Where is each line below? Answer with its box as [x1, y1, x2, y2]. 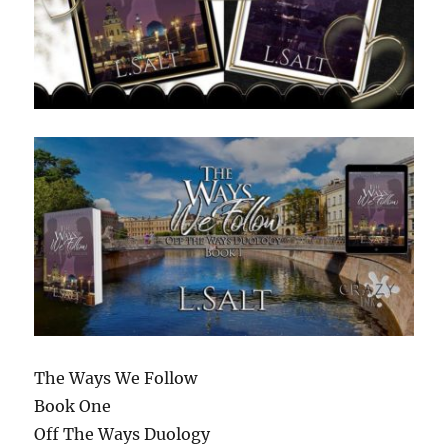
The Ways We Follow [34, 367, 198, 388]
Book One [34, 395, 112, 416]
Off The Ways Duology [34, 423, 211, 444]
